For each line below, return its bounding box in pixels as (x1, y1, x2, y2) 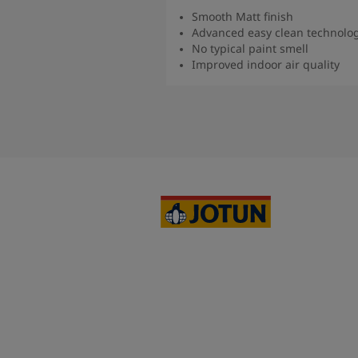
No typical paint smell (192, 40, 308, 56)
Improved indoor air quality (192, 56, 340, 72)
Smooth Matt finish (192, 8, 293, 24)
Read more (281, 83, 340, 99)
